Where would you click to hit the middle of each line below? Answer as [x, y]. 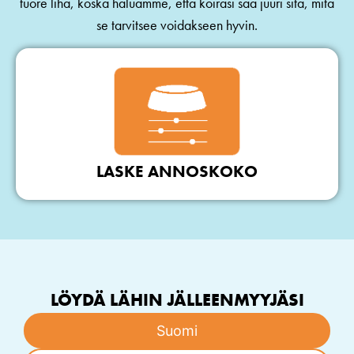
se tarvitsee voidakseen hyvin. [177, 25]
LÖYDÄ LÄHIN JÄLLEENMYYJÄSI [177, 299]
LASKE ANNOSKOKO [177, 171]
